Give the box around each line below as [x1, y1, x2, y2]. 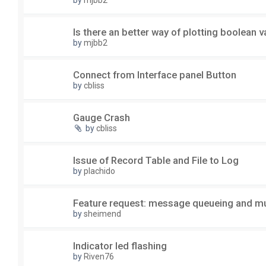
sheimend [84, 209, 121, 219]
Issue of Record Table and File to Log [73, 154, 239, 167]
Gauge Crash [73, 112, 130, 124]
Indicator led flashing [73, 240, 167, 252]
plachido [84, 166, 115, 176]
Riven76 [84, 252, 114, 262]
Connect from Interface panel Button [73, 69, 236, 81]
